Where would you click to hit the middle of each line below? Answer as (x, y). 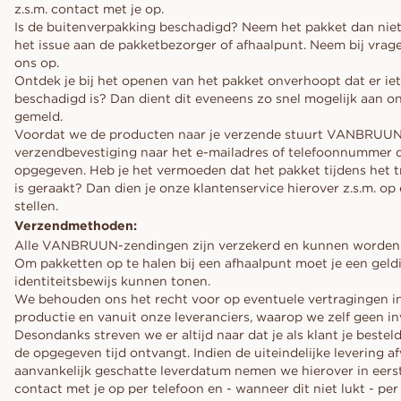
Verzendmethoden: (76, 226)
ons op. (37, 63)
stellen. (36, 206)
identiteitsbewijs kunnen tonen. (112, 281)
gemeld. (38, 116)
